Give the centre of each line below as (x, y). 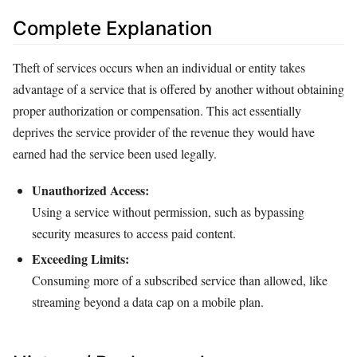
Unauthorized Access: (90, 190)
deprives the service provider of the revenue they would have (164, 132)
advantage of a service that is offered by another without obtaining (178, 89)
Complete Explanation (112, 28)
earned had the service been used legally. (115, 154)
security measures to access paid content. (134, 233)
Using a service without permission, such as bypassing (168, 212)
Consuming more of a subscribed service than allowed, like (180, 280)
